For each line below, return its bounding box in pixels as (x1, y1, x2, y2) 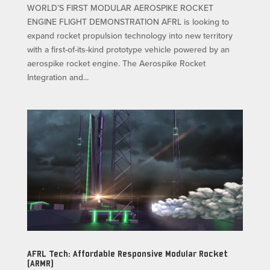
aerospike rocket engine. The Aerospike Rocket (27, 57, 206, 69)
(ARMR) (27, 258, 54, 269)
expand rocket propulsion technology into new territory (27, 29, 233, 42)
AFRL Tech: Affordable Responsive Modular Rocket (27, 248, 228, 259)
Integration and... (27, 71, 89, 83)
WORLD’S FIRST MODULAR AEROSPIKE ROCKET (27, 1, 213, 14)
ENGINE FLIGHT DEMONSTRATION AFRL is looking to (27, 15, 229, 28)
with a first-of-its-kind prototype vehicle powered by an (27, 43, 230, 55)
